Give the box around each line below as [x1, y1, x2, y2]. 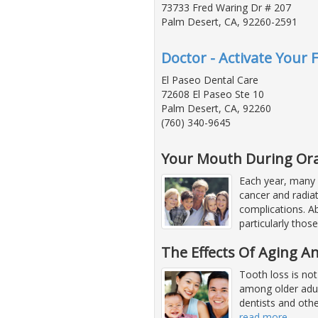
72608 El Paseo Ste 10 [161, 87, 264, 101]
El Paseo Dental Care [161, 72, 258, 87]
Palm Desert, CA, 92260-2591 [161, 14, 297, 28]
